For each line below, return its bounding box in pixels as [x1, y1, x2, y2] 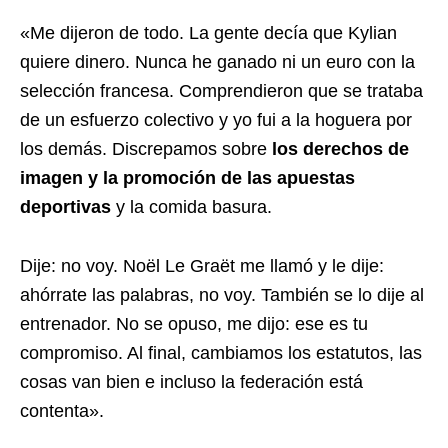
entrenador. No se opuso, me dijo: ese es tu [20, 314, 368, 334]
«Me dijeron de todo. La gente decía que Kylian [20, 23, 397, 43]
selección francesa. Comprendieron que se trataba [20, 81, 423, 101]
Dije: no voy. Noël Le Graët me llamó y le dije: [20, 256, 384, 276]
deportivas [20, 197, 111, 217]
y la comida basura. [111, 197, 272, 217]
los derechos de [272, 139, 409, 159]
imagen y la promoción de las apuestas [20, 168, 355, 188]
